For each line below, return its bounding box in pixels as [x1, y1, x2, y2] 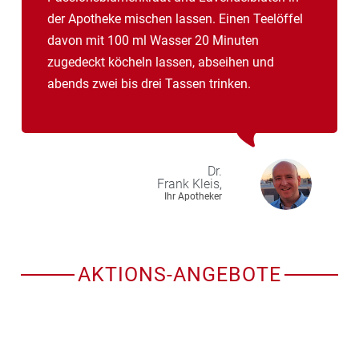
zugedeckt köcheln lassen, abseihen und [47, 54, 274, 70]
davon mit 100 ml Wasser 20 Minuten [47, 32, 259, 48]
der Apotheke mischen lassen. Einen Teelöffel [47, 10, 303, 26]
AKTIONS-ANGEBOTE [78, 262, 281, 286]
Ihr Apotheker [164, 191, 222, 203]
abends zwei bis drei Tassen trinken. [47, 75, 251, 91]
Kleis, [192, 176, 222, 192]
